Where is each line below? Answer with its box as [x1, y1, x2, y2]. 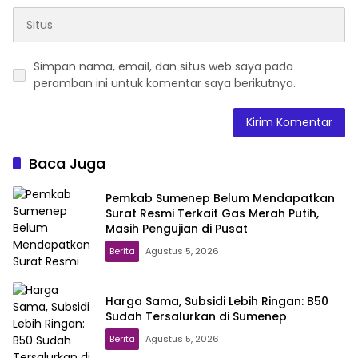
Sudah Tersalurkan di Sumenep [105, 308, 287, 325]
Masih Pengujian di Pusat [105, 220, 248, 237]
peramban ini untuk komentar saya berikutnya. [34, 75, 296, 92]
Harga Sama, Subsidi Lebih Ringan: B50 [105, 293, 328, 310]
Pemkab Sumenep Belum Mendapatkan [105, 189, 335, 206]
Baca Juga [29, 153, 105, 174]
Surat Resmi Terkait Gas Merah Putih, [105, 205, 319, 221]
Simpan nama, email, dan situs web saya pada [34, 58, 293, 75]
